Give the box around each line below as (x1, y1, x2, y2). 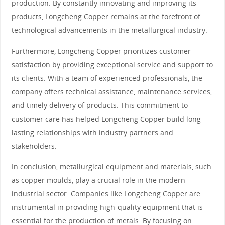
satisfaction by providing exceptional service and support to (11, 59, 213, 69)
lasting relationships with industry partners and (11, 127, 173, 137)
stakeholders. (11, 141, 57, 151)
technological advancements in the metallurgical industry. (11, 25, 207, 35)
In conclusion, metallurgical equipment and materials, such (11, 161, 211, 171)
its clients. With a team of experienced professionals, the (11, 73, 202, 83)
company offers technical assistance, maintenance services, (11, 86, 212, 96)
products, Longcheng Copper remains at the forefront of (11, 12, 200, 22)
